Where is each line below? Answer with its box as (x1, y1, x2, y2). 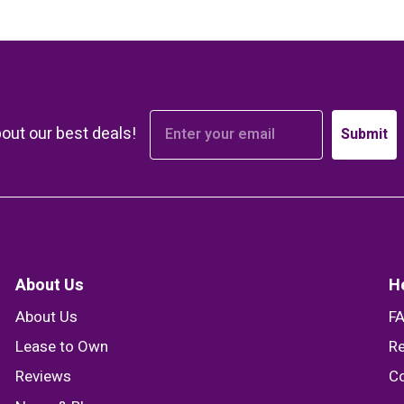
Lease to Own (15, 335, 108, 358)
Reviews (15, 365, 71, 389)
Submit (341, 124, 388, 146)
